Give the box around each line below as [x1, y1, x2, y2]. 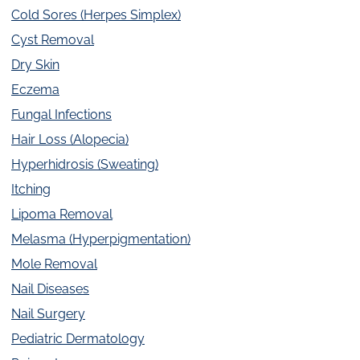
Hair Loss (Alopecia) [11, 132, 129, 148]
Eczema [11, 82, 59, 98]
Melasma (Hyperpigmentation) [11, 231, 190, 247]
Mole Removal [11, 256, 97, 272]
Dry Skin [11, 57, 59, 73]
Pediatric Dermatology [11, 331, 145, 347]
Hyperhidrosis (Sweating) [11, 157, 158, 173]
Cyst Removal [11, 32, 94, 48]
